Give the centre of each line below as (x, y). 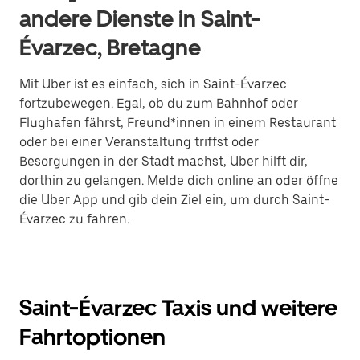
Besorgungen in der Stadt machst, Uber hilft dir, (164, 161)
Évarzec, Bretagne (110, 47)
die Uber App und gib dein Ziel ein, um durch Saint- (174, 200)
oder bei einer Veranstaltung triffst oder (139, 142)
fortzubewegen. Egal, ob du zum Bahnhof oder (159, 103)
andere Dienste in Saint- (140, 18)
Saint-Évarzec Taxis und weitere (178, 308)
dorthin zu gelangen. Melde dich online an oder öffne (179, 180)
